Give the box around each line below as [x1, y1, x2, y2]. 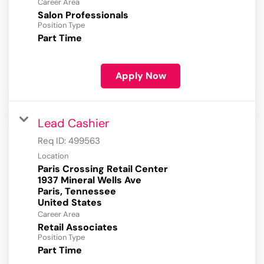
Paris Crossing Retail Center [38, 163, 168, 176]
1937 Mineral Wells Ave [38, 174, 141, 187]
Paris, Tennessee [38, 185, 116, 198]
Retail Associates [38, 221, 118, 234]
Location [38, 151, 68, 161]
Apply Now [115, 70, 166, 82]
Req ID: [38, 135, 68, 147]
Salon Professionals [38, 9, 128, 22]
